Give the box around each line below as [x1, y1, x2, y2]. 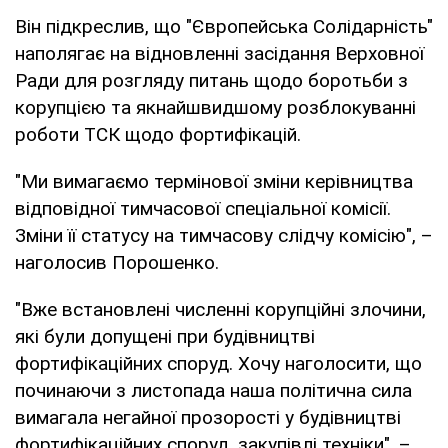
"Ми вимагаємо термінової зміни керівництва [15, 169, 413, 193]
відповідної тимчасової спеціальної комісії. [15, 196, 391, 220]
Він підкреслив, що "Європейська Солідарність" [15, 14, 433, 38]
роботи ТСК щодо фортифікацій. [15, 122, 301, 146]
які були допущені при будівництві [15, 324, 315, 348]
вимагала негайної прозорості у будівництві [15, 405, 401, 429]
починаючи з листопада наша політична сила [15, 378, 412, 402]
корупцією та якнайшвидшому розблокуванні [15, 95, 416, 119]
